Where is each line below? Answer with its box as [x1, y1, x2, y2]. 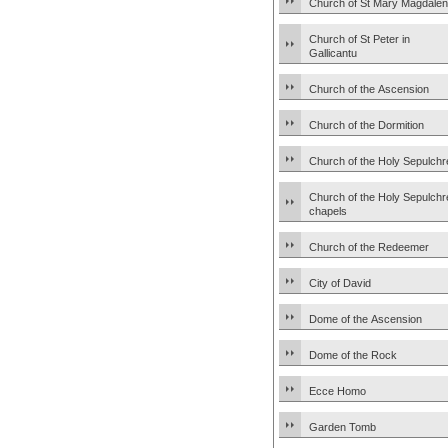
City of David [309, 277, 371, 289]
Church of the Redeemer [309, 241, 429, 253]
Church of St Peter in [309, 33, 410, 45]
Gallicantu [309, 47, 357, 59]
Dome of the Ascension [309, 313, 422, 325]
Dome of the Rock [309, 349, 397, 361]
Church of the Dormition [309, 119, 424, 131]
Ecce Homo [309, 385, 366, 397]
